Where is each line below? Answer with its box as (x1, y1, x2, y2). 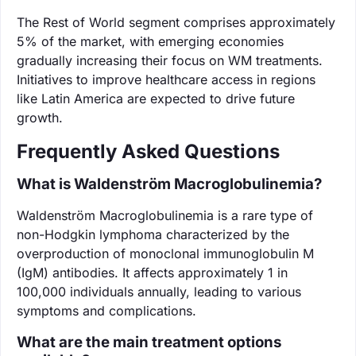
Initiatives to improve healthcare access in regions (17, 71, 315, 87)
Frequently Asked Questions (17, 139, 280, 163)
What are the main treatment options (17, 332, 281, 351)
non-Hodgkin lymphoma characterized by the (17, 226, 289, 242)
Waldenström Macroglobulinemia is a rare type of (17, 207, 313, 223)
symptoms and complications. (17, 302, 196, 319)
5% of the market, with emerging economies (17, 33, 284, 49)
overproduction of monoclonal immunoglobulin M (17, 245, 314, 261)
